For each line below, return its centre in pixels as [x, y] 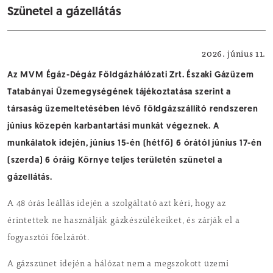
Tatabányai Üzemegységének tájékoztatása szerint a [119, 92]
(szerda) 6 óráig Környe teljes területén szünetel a [115, 161]
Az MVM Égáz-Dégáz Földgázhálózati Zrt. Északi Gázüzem [131, 75]
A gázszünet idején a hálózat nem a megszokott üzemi [118, 264]
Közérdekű [245, 48]
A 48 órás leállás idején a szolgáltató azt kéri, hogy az [117, 204]
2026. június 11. [234, 53]
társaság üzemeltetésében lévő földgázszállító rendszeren [133, 109]
